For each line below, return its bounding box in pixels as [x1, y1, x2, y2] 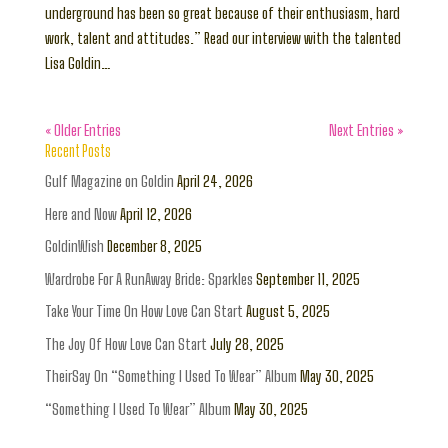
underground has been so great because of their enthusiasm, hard [44, 4, 400, 22]
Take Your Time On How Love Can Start [44, 302, 243, 320]
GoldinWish [44, 237, 104, 255]
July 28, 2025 [209, 334, 284, 353]
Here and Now [44, 204, 117, 223]
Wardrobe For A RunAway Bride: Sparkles [44, 269, 253, 288]
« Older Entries [44, 121, 121, 139]
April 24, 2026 [176, 172, 253, 190]
